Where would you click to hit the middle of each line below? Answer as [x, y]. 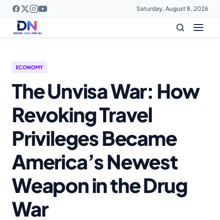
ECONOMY [29, 67]
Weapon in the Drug [100, 185]
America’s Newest [95, 161]
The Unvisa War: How [106, 91]
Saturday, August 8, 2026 [172, 9]
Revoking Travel [82, 114]
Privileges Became [94, 138]
